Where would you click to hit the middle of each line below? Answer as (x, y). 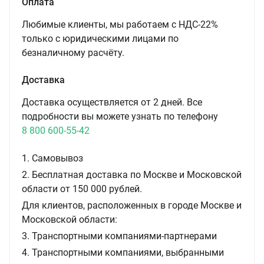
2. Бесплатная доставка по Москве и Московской (132, 175)
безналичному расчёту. (73, 53)
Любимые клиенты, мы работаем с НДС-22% (120, 24)
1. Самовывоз (52, 158)
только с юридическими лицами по (100, 39)
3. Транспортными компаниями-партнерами (119, 236)
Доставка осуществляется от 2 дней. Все (112, 102)
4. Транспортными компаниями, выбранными (123, 253)
